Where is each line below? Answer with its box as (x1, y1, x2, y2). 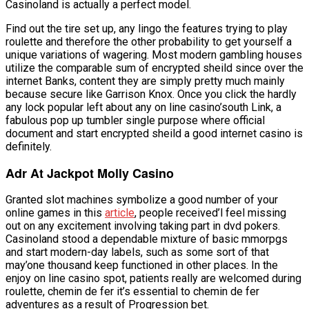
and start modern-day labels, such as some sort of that (6, 246, 269, 259)
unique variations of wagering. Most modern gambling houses (6, 48, 302, 61)
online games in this (6, 206, 105, 219)
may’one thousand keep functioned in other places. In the (6, 259, 278, 272)
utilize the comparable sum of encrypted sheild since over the (6, 61, 303, 74)
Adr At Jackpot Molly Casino (6, 164, 174, 182)
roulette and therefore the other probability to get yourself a (6, 35, 292, 48)
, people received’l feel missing (134, 206, 286, 219)
